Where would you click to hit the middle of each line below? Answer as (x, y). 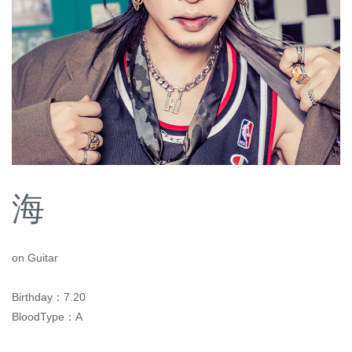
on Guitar (35, 258)
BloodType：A (47, 317)
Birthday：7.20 (49, 297)
